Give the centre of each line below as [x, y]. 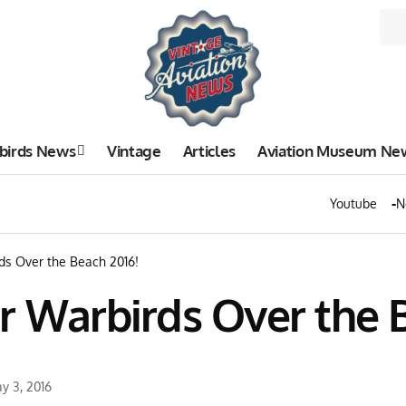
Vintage [134, 150]
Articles [209, 150]
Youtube [353, 203]
